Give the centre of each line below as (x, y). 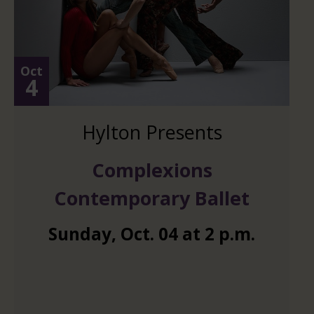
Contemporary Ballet (152, 198)
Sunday (80, 234)
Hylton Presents (152, 132)
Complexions (152, 170)
